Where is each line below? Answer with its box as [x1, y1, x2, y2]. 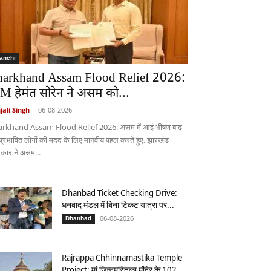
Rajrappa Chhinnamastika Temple [62, 251, 182, 263]
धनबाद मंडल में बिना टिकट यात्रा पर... [62, 198, 174, 211]
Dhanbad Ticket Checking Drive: [62, 186, 177, 198]
